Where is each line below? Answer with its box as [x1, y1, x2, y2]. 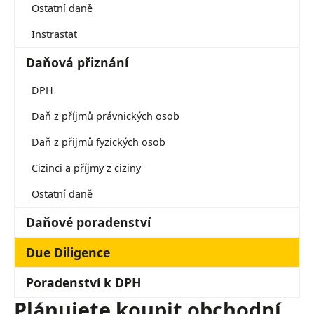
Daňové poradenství [26, 214, 151, 231]
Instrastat [32, 27, 77, 41]
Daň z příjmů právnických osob [32, 109, 179, 123]
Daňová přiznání [26, 54, 128, 71]
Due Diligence [26, 244, 110, 261]
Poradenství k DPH [26, 274, 141, 291]
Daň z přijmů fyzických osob [32, 135, 165, 149]
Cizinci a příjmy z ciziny [32, 161, 141, 175]
